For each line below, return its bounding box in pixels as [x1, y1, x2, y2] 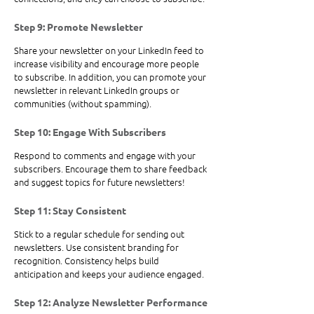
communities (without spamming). [14, 97, 151, 111]
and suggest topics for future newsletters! [14, 175, 185, 189]
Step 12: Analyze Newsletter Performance [14, 296, 207, 309]
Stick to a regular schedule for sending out [14, 227, 186, 241]
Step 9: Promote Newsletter [14, 20, 143, 34]
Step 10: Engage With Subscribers [14, 125, 166, 139]
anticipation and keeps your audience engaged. [14, 267, 206, 281]
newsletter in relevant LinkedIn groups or [14, 83, 182, 97]
